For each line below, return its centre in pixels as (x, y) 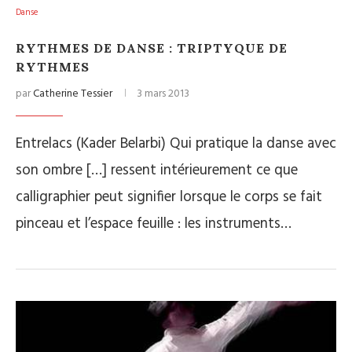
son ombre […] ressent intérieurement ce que (157, 170)
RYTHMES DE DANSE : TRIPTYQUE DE (152, 48)
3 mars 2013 (163, 94)
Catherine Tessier (73, 94)
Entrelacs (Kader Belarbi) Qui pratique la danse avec (176, 144)
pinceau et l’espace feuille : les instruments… (154, 224)
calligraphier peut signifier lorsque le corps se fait (169, 197)
